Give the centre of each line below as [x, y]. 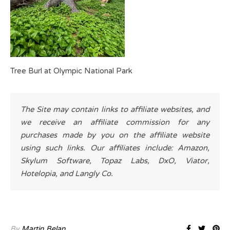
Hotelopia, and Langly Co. [67, 174]
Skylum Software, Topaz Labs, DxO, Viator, [115, 161]
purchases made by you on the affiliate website [115, 135]
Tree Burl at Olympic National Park [71, 71]
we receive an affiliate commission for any [115, 122]
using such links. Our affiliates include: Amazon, [115, 148]
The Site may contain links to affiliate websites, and [115, 109]
